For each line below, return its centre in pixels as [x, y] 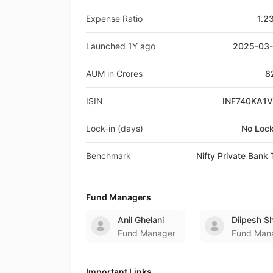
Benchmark [108, 155]
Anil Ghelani [141, 219]
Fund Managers [119, 197]
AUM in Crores [114, 73]
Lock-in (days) [115, 128]
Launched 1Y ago [121, 46]
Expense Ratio [114, 18]
